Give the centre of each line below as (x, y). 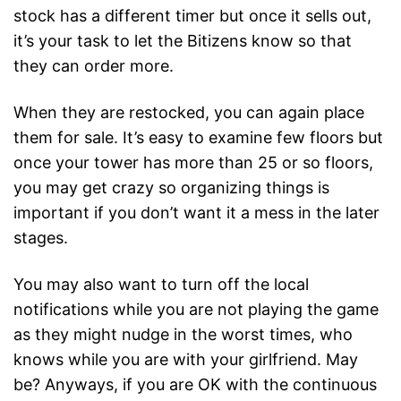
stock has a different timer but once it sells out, (192, 16)
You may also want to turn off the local (161, 284)
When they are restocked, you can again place (189, 112)
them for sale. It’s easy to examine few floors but (198, 137)
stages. (41, 238)
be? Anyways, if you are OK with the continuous (195, 384)
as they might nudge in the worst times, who (183, 334)
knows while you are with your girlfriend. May (186, 359)
